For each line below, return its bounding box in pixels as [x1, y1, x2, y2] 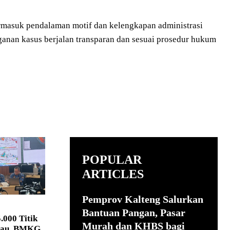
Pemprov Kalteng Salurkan [82, 193, 203, 205]
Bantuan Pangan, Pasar [82, 206, 185, 218]
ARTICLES [82, 167, 144, 181]
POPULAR [82, 152, 142, 166]
